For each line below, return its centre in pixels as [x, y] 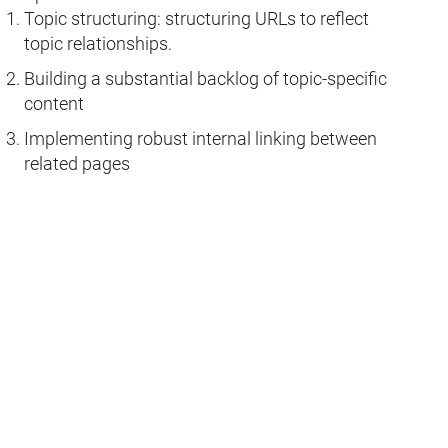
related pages [77, 163]
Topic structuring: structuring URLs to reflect [196, 18]
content [54, 103]
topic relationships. [98, 43]
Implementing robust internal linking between [200, 138]
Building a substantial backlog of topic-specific [205, 78]
